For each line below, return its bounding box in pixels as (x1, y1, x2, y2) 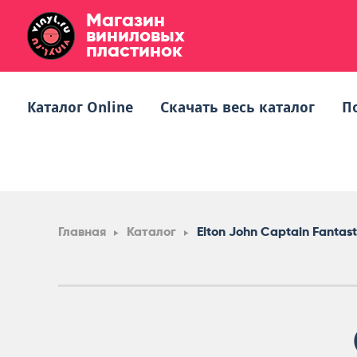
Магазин (86, 8, 165, 31)
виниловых (86, 23, 185, 46)
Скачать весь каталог (160, 99, 315, 116)
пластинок (86, 38, 182, 61)
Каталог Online (27, 99, 133, 116)
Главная (58, 224, 106, 239)
